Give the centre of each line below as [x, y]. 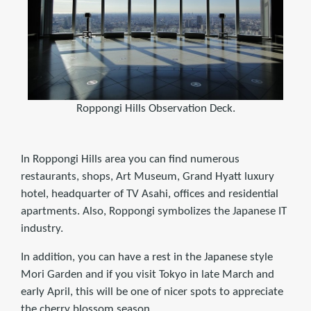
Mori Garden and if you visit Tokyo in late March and [148, 274]
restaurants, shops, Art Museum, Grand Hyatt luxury [148, 176]
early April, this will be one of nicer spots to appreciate [152, 292]
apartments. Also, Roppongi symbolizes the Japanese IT [154, 211]
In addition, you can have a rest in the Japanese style [147, 257]
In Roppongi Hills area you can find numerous [130, 159]
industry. [42, 228]
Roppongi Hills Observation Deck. [155, 108]
